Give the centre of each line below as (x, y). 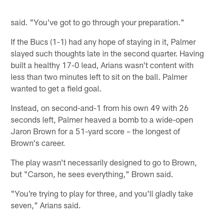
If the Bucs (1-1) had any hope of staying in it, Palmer (103, 41)
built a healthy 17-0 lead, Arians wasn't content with (102, 64)
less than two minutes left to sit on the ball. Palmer (99, 76)
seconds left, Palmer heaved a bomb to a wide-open (102, 119)
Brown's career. (38, 142)
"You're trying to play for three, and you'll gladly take (102, 193)
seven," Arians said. (46, 205)
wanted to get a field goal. (56, 88)
